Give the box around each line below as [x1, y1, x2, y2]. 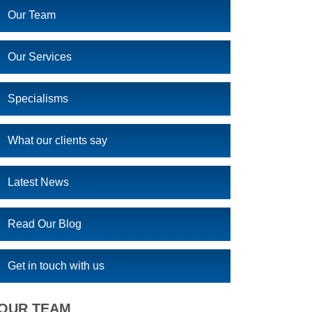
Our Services [8, 51, 72, 63]
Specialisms [8, 93, 68, 104]
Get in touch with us [8, 260, 104, 272]
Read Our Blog [8, 218, 81, 230]
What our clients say [8, 134, 107, 146]
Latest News [8, 176, 69, 188]
